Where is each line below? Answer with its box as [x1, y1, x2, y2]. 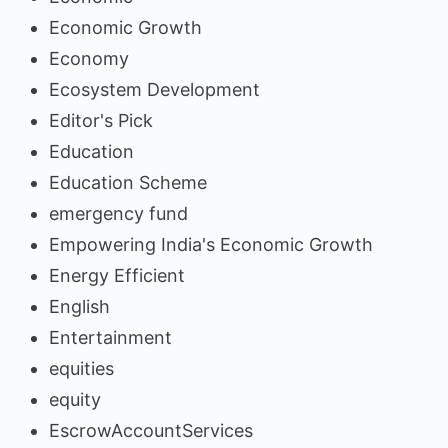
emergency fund [49, 203, 188, 225]
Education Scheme [49, 172, 207, 194]
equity [49, 389, 101, 411]
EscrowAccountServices [49, 420, 253, 442]
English [49, 296, 110, 318]
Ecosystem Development [49, 79, 260, 101]
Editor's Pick [49, 110, 153, 132]
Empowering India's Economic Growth [49, 234, 373, 256]
